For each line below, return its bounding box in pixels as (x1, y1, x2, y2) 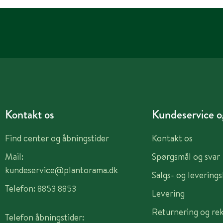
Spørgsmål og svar (151, 150, 220, 163)
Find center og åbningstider (5, 132, 109, 145)
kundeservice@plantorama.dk (5, 164, 118, 177)
